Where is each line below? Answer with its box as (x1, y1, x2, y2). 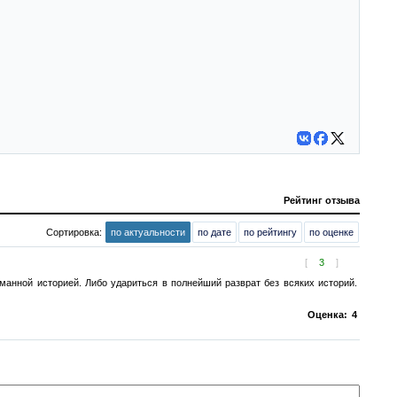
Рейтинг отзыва (284, 195, 360, 206)
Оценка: (307, 309, 347, 320)
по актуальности (111, 227, 185, 237)
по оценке (309, 227, 354, 237)
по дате (198, 227, 231, 237)
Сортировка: (46, 227, 105, 237)
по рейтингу (244, 227, 297, 237)
